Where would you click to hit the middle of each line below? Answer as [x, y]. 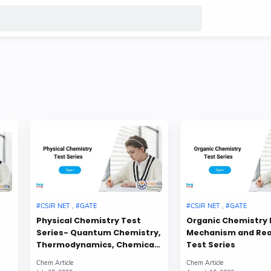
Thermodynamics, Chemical [96, 245]
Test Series [211, 245]
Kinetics [54, 257]
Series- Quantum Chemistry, [98, 233]
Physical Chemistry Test [88, 221]
